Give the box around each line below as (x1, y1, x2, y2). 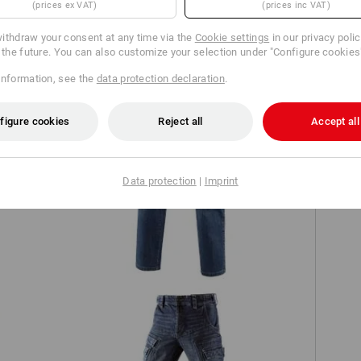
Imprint (204, 174, 239, 187)
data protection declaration (96, 72, 225, 85)
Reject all (158, 114, 203, 127)
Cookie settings (194, 31, 270, 44)
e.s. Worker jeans (135, 175, 226, 189)
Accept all (310, 114, 359, 127)
